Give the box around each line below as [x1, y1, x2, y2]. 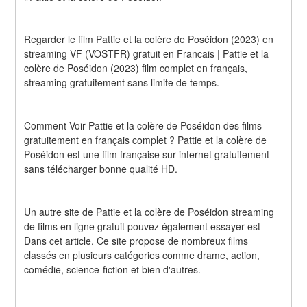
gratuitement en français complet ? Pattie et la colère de [24, 133, 267, 147]
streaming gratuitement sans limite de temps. [24, 75, 220, 90]
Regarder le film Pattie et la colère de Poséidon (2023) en [24, 32, 274, 47]
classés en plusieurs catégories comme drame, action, [24, 248, 260, 262]
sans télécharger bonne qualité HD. [24, 162, 178, 176]
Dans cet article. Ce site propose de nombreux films [24, 234, 249, 248]
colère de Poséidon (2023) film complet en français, [24, 61, 248, 75]
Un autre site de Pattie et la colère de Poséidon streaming [24, 205, 275, 219]
